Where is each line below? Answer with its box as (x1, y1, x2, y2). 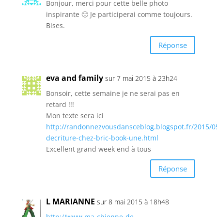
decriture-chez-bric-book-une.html (46, 133, 158, 143)
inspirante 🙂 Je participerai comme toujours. (46, 10, 192, 19)
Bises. (46, 21, 65, 31)
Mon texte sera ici (46, 111, 104, 121)
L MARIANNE (46, 196, 95, 207)
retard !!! (46, 100, 74, 109)
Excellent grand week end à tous (46, 144, 151, 154)
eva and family (46, 73, 103, 84)
